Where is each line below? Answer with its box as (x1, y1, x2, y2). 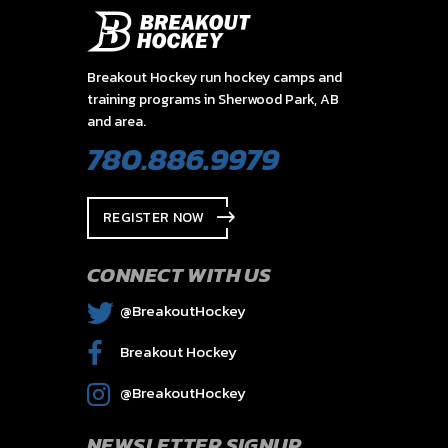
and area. (87, 111, 146, 132)
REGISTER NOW (103, 207, 205, 228)
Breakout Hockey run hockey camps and (87, 67, 342, 88)
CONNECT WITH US (87, 259, 272, 290)
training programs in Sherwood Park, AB (87, 89, 339, 110)
